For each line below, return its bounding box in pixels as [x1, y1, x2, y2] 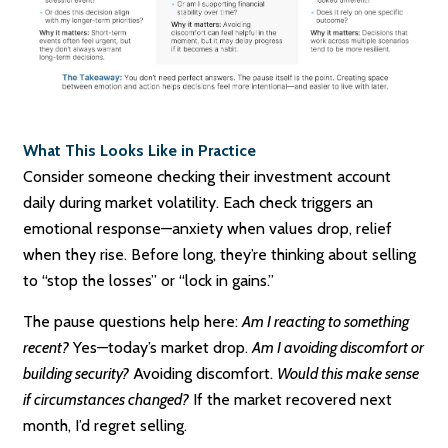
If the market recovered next [189, 390, 393, 410]
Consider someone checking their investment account [23, 167, 392, 187]
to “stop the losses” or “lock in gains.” [23, 271, 275, 291]
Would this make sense [277, 364, 420, 384]
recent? [23, 338, 70, 358]
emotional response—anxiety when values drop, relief [23, 219, 393, 239]
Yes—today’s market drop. [69, 338, 253, 358]
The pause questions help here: [23, 312, 243, 332]
